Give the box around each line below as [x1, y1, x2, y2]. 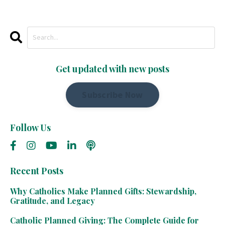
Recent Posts [10, 164, 63, 177]
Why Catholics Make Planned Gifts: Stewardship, [10, 185, 196, 196]
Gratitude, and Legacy [10, 195, 95, 206]
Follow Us [10, 121, 51, 134]
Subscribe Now [82, 89, 143, 100]
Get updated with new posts [56, 62, 169, 75]
